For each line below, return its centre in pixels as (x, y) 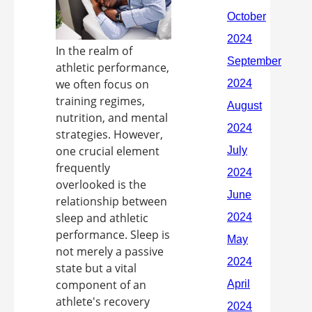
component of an (101, 285)
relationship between (111, 202)
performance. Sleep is (113, 235)
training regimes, (100, 101)
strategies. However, (109, 135)
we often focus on (102, 85)
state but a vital (96, 268)
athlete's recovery (103, 302)
